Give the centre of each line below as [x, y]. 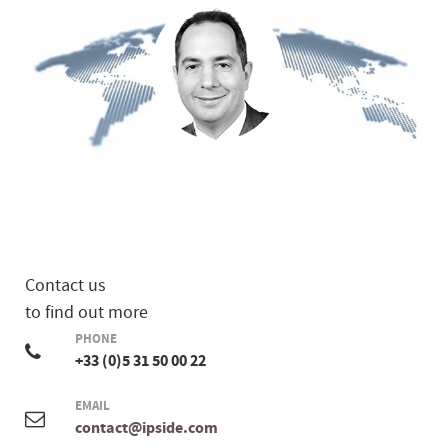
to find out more [86, 312]
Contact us [65, 285]
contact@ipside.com [146, 427]
